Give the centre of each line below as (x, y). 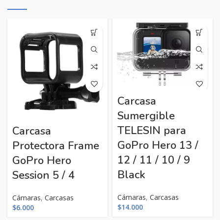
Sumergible (146, 116)
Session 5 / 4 (43, 176)
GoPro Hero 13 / (158, 146)
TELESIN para (152, 131)
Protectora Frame (56, 146)
